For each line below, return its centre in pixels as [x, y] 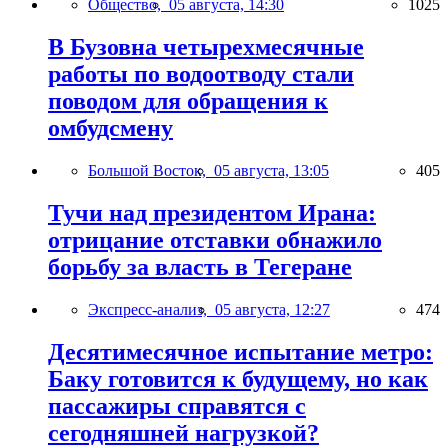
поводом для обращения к [188, 101]
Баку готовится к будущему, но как [238, 378]
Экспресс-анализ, [151, 309]
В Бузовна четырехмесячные [206, 47]
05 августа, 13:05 [271, 171]
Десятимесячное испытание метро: [240, 351]
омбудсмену [110, 128]
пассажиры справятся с [177, 405]
